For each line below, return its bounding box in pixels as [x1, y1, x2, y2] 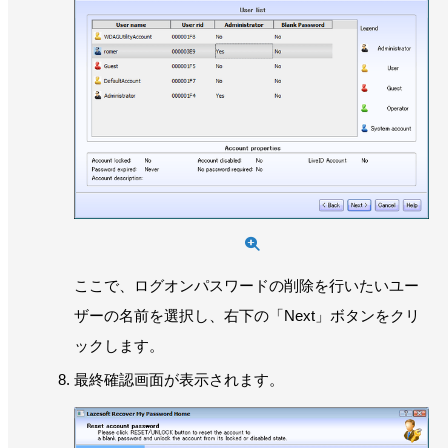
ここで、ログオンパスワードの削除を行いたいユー [74, 276, 419, 294]
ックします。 [74, 336, 164, 354]
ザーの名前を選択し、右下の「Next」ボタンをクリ [74, 306, 420, 324]
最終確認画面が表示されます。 [74, 370, 284, 388]
